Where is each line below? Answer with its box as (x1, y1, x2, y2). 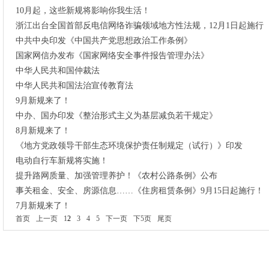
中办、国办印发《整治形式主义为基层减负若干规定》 (16, 111, 217, 120)
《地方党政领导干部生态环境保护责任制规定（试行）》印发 (16, 141, 243, 150)
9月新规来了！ (16, 96, 70, 105)
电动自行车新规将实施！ (16, 156, 108, 165)
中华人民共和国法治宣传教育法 (16, 81, 133, 90)
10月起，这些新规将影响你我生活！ (16, 6, 150, 15)
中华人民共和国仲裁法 (16, 66, 100, 75)
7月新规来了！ (16, 201, 70, 210)
